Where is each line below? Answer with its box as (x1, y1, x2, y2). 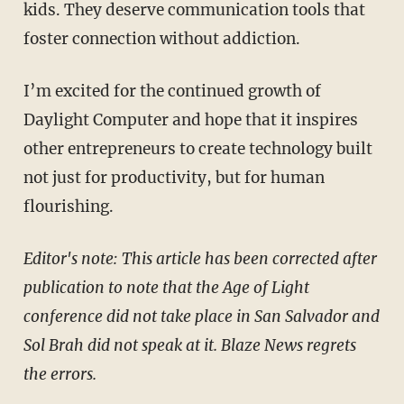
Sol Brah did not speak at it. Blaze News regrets (23, 335, 356, 355)
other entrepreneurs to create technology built (23, 138, 372, 159)
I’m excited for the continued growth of (23, 80, 36, 101)
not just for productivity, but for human (23, 167, 325, 188)
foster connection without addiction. (23, 28, 300, 49)
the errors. (23, 363, 96, 384)
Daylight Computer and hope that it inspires (23, 109, 358, 130)
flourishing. (23, 196, 114, 216)
